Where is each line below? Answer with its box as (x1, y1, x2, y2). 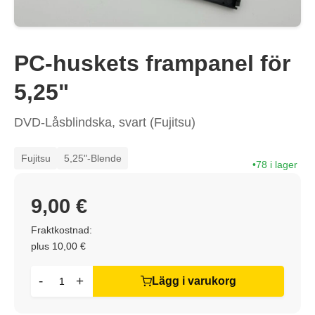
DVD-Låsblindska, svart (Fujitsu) (14, 115, 195, 129)
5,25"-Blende (63, 152, 122, 164)
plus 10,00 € (31, 240, 86, 252)
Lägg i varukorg (152, 275, 236, 288)
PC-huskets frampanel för (14, 51, 290, 76)
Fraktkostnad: (31, 224, 92, 236)
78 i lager (256, 159, 297, 171)
